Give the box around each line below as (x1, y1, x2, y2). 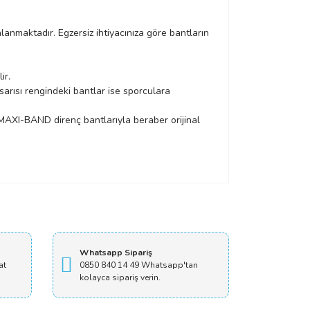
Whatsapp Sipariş (80, 247, 152, 258)
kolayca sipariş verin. (80, 272, 161, 283)
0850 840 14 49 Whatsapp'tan (80, 259, 198, 271)
